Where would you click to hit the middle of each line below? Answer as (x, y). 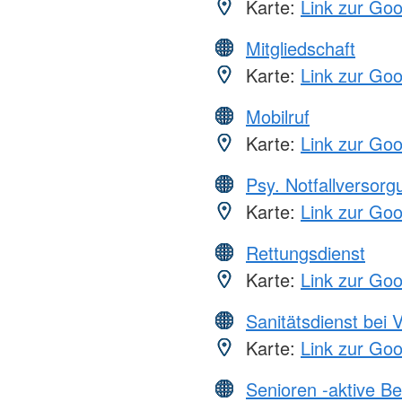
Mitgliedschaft (301, 48)
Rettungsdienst (306, 252)
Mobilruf (278, 116)
